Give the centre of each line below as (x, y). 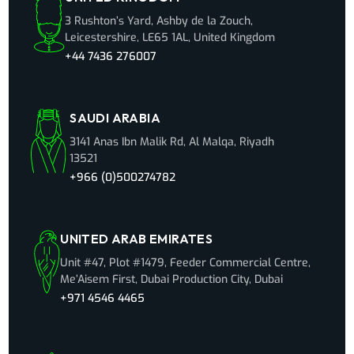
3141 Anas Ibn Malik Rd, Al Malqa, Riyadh (172, 142)
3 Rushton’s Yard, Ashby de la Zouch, (159, 21)
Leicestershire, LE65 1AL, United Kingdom (170, 38)
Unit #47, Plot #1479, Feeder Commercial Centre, (186, 263)
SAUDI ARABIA (115, 118)
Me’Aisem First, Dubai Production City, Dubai (172, 280)
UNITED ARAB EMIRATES (137, 239)
